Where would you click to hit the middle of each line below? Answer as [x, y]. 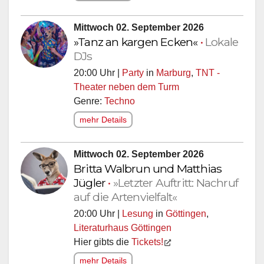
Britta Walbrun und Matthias [148, 171]
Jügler [91, 185]
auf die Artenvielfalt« [126, 199]
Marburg [174, 75]
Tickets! [147, 245]
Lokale [222, 44]
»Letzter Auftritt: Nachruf [176, 185]
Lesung [138, 216]
